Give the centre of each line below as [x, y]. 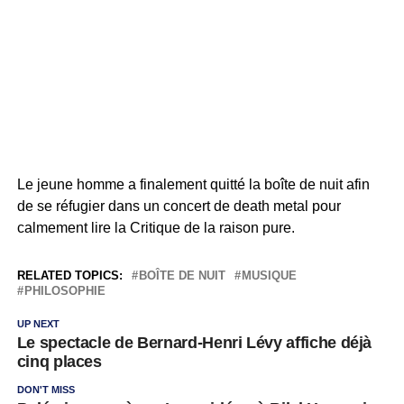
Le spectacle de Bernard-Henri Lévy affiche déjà [194, 342]
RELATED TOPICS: [69, 275]
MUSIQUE [269, 275]
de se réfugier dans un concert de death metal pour [179, 206]
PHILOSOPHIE [64, 290]
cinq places [59, 361]
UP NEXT [38, 323]
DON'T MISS [46, 389]
